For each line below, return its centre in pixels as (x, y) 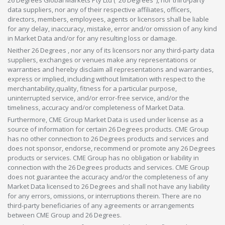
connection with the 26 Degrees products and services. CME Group (108, 167)
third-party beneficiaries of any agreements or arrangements (101, 205)
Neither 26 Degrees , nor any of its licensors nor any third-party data (111, 50)
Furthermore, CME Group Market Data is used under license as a (105, 119)
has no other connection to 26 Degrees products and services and (108, 138)
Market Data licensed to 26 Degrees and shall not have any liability (109, 186)
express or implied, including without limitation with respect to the (106, 79)
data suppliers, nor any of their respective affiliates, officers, (99, 9)
